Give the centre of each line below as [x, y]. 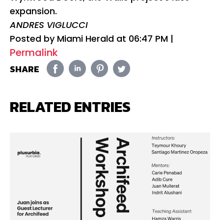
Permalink [34, 52]
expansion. [33, 11]
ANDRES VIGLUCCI [49, 25]
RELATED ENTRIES [70, 107]
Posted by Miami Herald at [69, 38]
